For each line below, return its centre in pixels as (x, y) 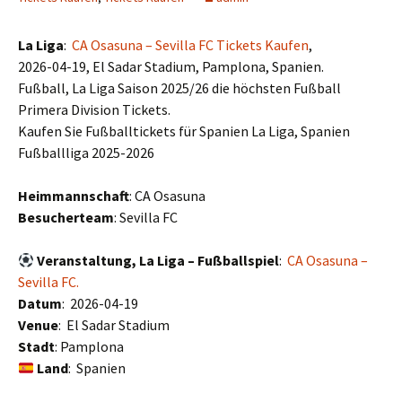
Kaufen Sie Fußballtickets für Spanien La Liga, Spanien (184, 131)
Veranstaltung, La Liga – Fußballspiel (158, 261)
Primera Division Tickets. (94, 110)
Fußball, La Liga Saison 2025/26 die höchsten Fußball (179, 88)
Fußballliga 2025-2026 (86, 153)
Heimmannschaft (74, 196)
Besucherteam (66, 218)
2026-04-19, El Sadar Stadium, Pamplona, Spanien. (171, 67)
